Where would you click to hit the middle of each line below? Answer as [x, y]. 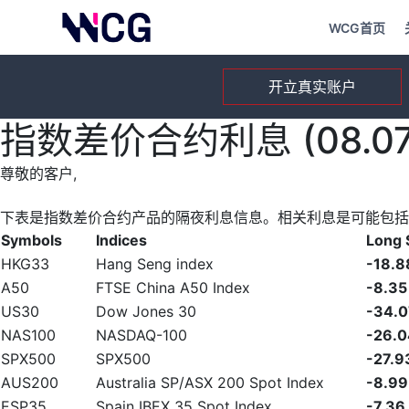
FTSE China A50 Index [173, 288]
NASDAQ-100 [142, 335]
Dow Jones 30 [146, 311]
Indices [121, 240]
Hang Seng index [155, 264]
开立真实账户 [313, 86]
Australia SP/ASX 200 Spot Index [210, 383]
